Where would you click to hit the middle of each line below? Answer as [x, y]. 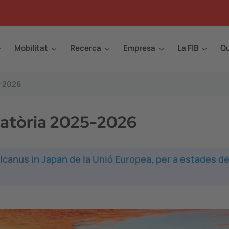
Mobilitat [31, 48]
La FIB [188, 48]
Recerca [86, 48]
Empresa [139, 48]
